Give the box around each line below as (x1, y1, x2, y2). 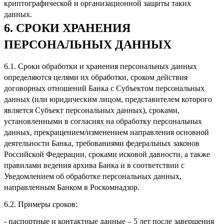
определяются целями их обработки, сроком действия (4, 72, 187, 81)
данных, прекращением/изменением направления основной (4, 127, 209, 136)
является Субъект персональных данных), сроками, (4, 105, 179, 114)
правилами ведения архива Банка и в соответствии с (4, 160, 184, 169)
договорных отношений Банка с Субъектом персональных (4, 83, 204, 92)
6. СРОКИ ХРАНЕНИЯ (4, 21, 130, 34)
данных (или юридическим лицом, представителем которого (4, 94, 212, 103)
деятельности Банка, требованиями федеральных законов (4, 138, 199, 147)
